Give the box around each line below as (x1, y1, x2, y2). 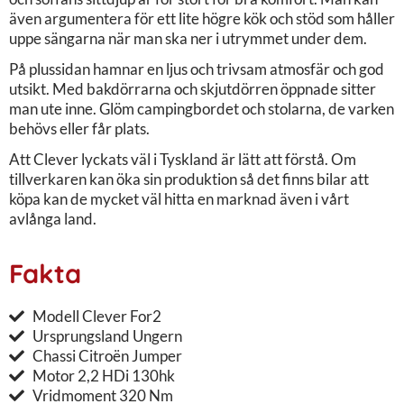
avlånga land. (9, 208, 96, 228)
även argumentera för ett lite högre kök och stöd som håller (9, 8, 395, 28)
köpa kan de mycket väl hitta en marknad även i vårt (9, 188, 349, 208)
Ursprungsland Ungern (32, 326, 183, 345)
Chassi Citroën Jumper (32, 345, 183, 365)
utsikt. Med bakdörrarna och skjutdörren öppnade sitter (9, 78, 376, 98)
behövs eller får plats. (9, 118, 150, 138)
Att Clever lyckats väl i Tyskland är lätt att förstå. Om (9, 149, 356, 169)
